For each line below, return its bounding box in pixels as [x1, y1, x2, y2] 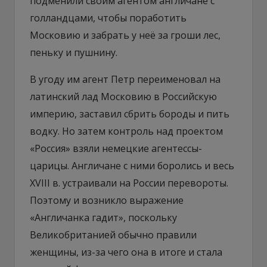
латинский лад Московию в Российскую [30, 89, 217, 103]
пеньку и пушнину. [30, 45, 117, 59]
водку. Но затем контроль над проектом [30, 124, 223, 138]
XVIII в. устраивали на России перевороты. [30, 176, 228, 190]
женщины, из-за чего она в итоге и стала [30, 245, 222, 259]
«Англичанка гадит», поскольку [30, 210, 177, 224]
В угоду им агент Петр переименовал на [30, 72, 221, 86]
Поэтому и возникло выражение [30, 193, 184, 207]
